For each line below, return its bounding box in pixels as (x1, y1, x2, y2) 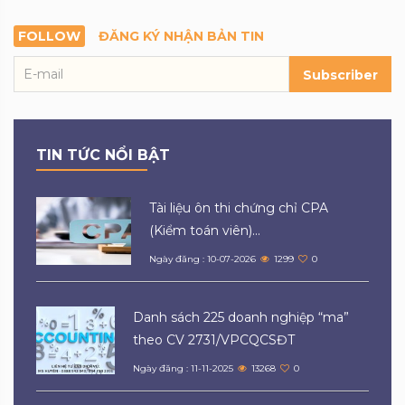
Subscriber (303, 66, 378, 83)
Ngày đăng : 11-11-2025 (133, 362, 234, 374)
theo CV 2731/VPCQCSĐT (133, 331, 296, 348)
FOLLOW (18, 27, 80, 44)
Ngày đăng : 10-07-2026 (149, 252, 257, 265)
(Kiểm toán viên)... (149, 221, 261, 239)
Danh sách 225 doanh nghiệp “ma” (133, 308, 350, 325)
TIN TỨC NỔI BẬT (36, 146, 170, 164)
